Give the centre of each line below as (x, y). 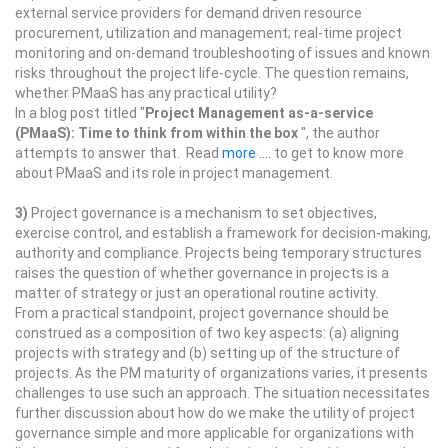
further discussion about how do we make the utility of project (215, 413)
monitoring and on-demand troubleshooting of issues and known (222, 53)
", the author (340, 133)
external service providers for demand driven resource (188, 13)
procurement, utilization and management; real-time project (208, 33)
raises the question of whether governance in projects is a (202, 273)
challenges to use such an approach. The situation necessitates (222, 393)
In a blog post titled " (80, 113)
